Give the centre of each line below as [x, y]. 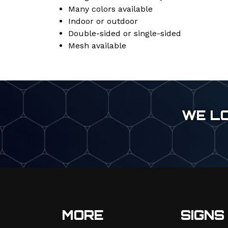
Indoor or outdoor [103, 21]
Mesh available [97, 45]
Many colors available [110, 9]
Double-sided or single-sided [125, 33]
